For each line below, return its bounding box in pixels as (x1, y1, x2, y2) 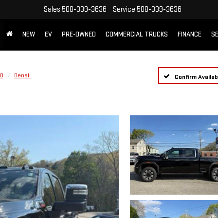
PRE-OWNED (62, 30, 96, 39)
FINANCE (178, 30, 201, 39)
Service (113, 4, 135, 14)
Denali (14, 72, 31, 79)
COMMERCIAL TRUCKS (106, 30, 168, 39)
